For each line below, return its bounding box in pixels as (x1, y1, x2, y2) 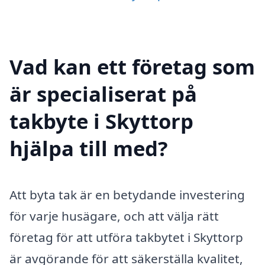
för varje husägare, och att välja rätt (9, 207, 219, 224)
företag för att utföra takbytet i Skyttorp (9, 228, 243, 245)
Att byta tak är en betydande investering (9, 186, 245, 203)
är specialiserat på (9, 79, 197, 108)
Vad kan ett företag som (9, 52, 255, 80)
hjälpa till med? (9, 134, 168, 162)
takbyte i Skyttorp (9, 106, 193, 135)
